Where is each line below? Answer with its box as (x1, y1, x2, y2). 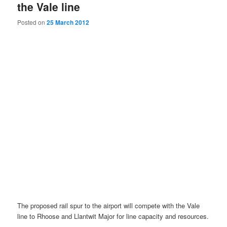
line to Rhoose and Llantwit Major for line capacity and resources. (17, 211, 209, 221)
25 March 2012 (47, 18, 90, 27)
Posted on (17, 18, 47, 27)
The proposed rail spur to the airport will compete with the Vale (17, 200, 200, 210)
